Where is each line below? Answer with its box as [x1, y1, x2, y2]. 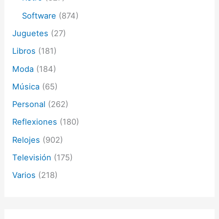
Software [22, 10, 57, 21]
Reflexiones [12, 117, 58, 127]
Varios [12, 170, 36, 180]
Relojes [12, 134, 41, 145]
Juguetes [12, 28, 49, 38]
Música [12, 81, 40, 91]
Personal [12, 99, 46, 109]
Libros [12, 46, 36, 56]
